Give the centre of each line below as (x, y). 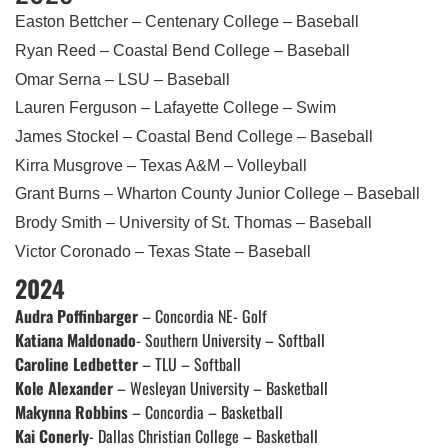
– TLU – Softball (191, 364)
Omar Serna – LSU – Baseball (124, 79)
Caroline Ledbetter (78, 364)
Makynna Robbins (71, 412)
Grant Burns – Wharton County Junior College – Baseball (219, 194)
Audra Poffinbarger (76, 316)
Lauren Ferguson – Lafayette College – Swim (177, 108)
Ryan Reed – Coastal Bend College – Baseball (184, 51)
